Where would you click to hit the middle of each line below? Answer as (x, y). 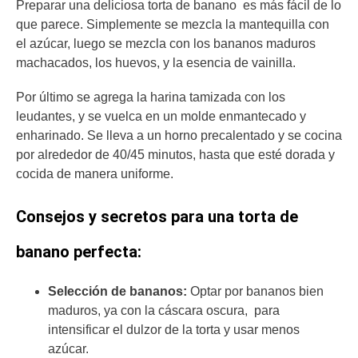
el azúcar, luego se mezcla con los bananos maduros (166, 43)
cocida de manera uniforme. (96, 173)
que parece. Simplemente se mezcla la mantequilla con (173, 24)
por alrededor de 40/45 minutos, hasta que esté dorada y (175, 154)
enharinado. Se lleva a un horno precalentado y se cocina (179, 135)
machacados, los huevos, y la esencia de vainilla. (157, 62)
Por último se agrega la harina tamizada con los (151, 97)
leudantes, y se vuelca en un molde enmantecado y (161, 116)
